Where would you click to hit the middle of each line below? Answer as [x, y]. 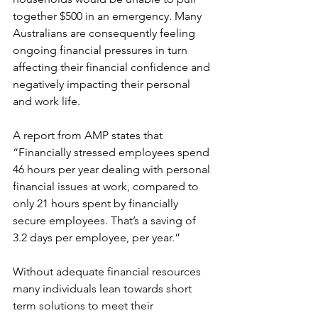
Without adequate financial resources [108, 272]
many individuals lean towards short [104, 289]
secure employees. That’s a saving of [106, 220]
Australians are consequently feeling [105, 33]
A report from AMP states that [89, 135]
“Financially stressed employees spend [113, 152]
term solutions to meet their [84, 306]
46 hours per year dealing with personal [113, 169]
